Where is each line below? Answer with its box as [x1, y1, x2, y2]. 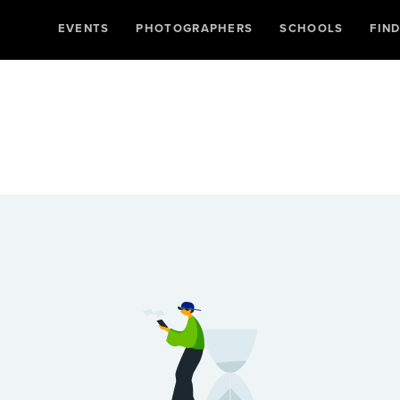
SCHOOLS [279, 20, 344, 37]
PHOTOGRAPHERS [136, 20, 254, 37]
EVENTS [57, 20, 110, 37]
